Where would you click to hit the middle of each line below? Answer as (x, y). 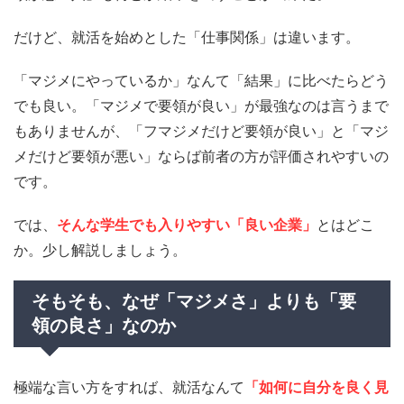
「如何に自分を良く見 (317, 386)
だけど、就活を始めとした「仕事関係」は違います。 (187, 37)
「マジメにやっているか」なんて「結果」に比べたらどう (201, 80)
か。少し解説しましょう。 (100, 249)
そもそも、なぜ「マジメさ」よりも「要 (194, 301)
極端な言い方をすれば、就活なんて (129, 386)
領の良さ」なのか (104, 325)
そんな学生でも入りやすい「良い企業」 (187, 224)
